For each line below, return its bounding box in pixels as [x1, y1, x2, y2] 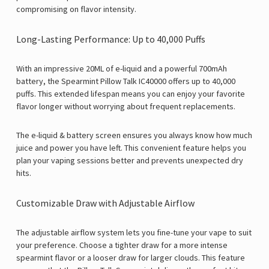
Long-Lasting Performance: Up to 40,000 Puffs [16, 33, 205, 46]
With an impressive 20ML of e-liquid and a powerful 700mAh [16, 63, 227, 74]
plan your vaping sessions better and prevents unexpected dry [16, 155, 243, 166]
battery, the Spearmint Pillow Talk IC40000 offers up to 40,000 [16, 76, 235, 87]
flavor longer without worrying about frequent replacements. [16, 101, 235, 112]
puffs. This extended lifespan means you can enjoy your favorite [16, 88, 245, 100]
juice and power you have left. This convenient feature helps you [16, 142, 246, 154]
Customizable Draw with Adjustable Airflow [16, 197, 195, 210]
